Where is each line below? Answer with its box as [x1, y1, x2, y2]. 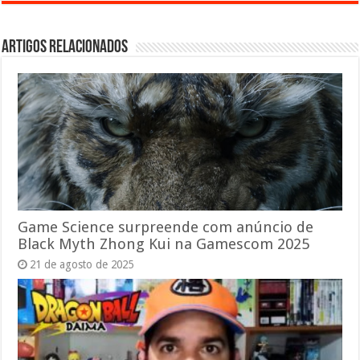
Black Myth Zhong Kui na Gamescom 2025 [18, 235, 310, 253]
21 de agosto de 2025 [30, 258, 134, 272]
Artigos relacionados [2, 38, 129, 57]
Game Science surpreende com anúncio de [18, 219, 314, 236]
